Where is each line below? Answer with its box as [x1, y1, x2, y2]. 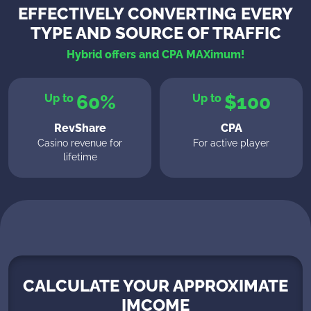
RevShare [53, 121, 106, 135]
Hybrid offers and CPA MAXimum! [67, 47, 244, 61]
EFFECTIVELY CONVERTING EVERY [18, 3, 293, 24]
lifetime [62, 151, 97, 162]
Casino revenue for [37, 137, 122, 149]
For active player [193, 137, 269, 149]
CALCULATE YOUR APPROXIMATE [23, 275, 288, 296]
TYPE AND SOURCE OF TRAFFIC [30, 22, 281, 43]
